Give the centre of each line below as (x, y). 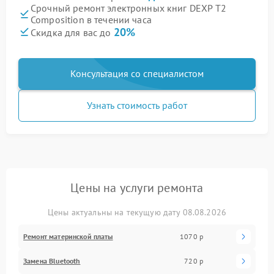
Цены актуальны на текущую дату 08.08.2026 (137, 212)
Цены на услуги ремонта (137, 187)
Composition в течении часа (91, 19)
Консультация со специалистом (137, 73)
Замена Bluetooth (52, 261)
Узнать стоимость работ (137, 105)
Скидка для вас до (72, 32)
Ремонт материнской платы (68, 236)
